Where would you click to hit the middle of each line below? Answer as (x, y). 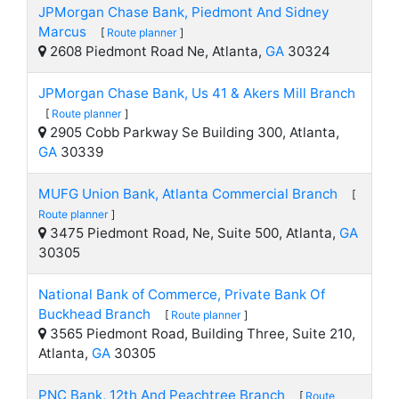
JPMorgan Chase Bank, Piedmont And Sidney (183, 12)
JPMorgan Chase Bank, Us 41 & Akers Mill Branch (197, 93)
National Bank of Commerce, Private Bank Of (182, 294)
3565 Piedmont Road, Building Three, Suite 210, (201, 334)
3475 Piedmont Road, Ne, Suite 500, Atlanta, (193, 233)
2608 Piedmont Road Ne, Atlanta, (156, 51)
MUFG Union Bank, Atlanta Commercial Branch (188, 194)
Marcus (62, 32)
